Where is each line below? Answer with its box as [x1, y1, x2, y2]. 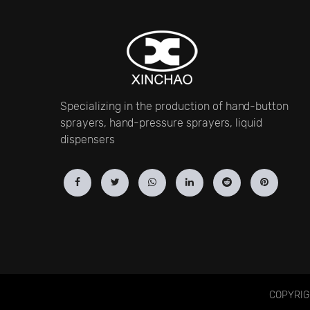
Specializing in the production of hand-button [60, 100, 289, 113]
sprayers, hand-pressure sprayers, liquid [60, 116, 262, 129]
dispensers [60, 133, 115, 146]
